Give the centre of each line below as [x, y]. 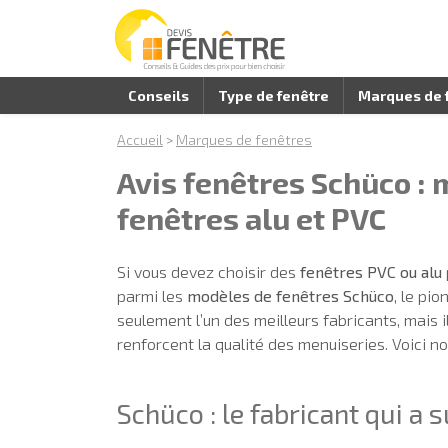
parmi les [152, 295]
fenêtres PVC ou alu [371, 271]
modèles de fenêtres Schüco [290, 295]
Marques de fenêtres [244, 139]
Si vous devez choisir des [208, 271]
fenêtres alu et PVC [251, 218]
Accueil [140, 139]
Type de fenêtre [273, 95]
